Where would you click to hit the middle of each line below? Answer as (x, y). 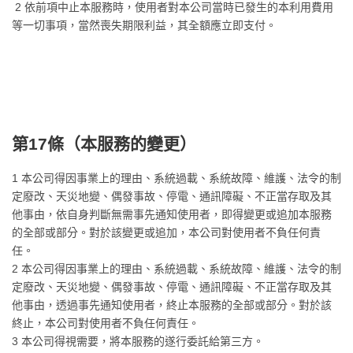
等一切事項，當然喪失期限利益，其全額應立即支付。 (144, 25)
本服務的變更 (130, 144)
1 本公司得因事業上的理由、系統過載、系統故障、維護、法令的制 (176, 178)
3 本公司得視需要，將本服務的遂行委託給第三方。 (138, 341)
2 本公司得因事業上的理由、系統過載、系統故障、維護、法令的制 (176, 269)
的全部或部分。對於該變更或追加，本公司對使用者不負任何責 (166, 232)
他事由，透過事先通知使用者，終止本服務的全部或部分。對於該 (172, 305)
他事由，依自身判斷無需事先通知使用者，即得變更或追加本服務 (172, 214)
